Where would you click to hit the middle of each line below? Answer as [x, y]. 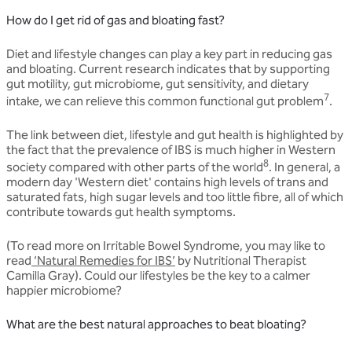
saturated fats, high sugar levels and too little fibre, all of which [175, 197]
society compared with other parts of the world [135, 167]
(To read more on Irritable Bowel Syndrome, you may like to [166, 246]
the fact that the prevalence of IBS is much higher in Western [171, 150]
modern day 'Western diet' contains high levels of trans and [167, 182]
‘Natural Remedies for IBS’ [103, 261]
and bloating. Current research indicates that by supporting [168, 68]
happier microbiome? [64, 291]
